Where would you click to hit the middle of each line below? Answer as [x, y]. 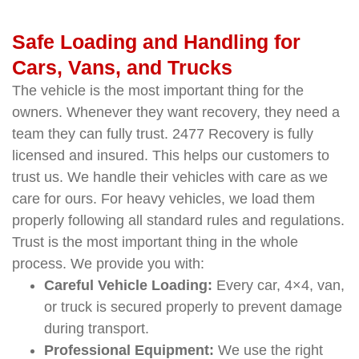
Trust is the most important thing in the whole [155, 242]
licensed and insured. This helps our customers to [171, 155]
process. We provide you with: [108, 263]
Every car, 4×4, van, [278, 285]
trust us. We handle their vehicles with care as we [170, 177]
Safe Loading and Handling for [156, 41]
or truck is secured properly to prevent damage [193, 307]
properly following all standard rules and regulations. [178, 220]
